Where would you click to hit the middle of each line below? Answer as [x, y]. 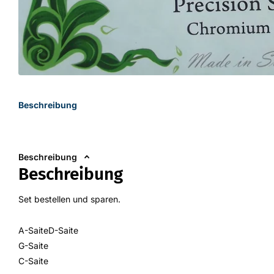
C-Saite [33, 261]
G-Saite [33, 245]
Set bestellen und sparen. [69, 199]
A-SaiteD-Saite [48, 230]
